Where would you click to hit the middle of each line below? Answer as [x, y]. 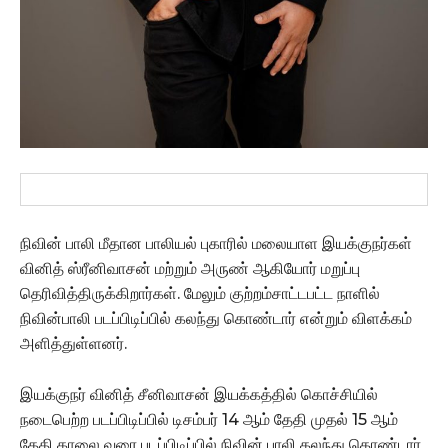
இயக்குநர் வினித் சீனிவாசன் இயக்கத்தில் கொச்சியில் [199, 395]
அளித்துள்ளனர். [73, 344]
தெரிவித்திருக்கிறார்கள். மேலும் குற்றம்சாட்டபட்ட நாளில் [200, 294]
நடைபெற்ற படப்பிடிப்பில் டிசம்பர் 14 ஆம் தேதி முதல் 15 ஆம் [209, 420]
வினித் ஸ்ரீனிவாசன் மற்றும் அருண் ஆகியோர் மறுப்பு [190, 269]
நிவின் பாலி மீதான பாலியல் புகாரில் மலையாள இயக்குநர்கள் [216, 244]
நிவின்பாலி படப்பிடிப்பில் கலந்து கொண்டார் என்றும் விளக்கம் [216, 319]
